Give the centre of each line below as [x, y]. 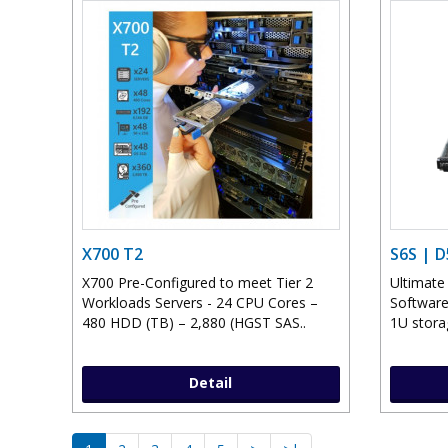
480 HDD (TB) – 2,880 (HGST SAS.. [194, 323]
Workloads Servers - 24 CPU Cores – [200, 303]
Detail [211, 383]
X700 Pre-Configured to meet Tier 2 [197, 283]
